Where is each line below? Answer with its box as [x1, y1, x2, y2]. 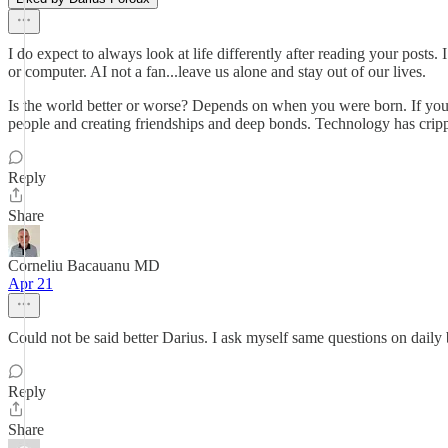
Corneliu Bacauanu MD [8, 257, 160, 274]
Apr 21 [8, 275, 53, 292]
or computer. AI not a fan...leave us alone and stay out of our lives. [8, 63, 426, 80]
